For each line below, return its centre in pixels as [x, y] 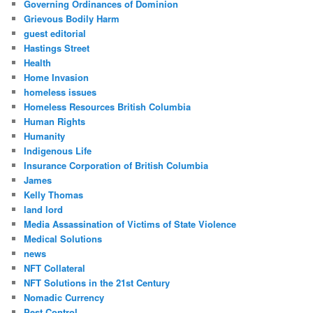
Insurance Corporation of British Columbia [116, 166]
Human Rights [55, 122]
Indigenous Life [58, 151]
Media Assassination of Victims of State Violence [130, 224]
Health [38, 63]
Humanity [45, 136]
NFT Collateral [55, 268]
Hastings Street [57, 48]
